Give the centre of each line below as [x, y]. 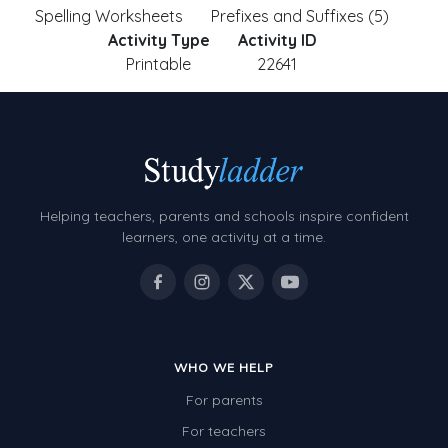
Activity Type [158, 40]
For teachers [224, 431]
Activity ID [277, 40]
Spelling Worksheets [109, 16]
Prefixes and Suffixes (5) [300, 16]
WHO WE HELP [224, 368]
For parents [224, 400]
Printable [158, 64]
